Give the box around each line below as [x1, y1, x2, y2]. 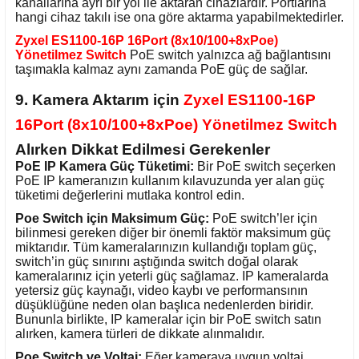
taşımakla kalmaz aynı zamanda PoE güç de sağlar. [15, 62, 308, 76]
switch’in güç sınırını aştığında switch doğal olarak [15, 254, 298, 268]
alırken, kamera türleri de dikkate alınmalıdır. [15, 326, 264, 341]
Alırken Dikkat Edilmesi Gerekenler [15, 141, 270, 159]
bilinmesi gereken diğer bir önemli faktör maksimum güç [15, 225, 331, 240]
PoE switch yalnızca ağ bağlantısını [130, 47, 331, 62]
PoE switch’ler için [209, 211, 317, 225]
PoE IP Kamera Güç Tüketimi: [15, 159, 194, 174]
